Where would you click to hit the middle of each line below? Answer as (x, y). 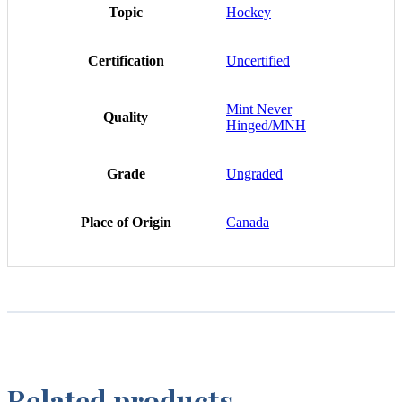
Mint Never (259, 109)
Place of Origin (126, 223)
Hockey (249, 13)
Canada (248, 223)
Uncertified (258, 61)
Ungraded (254, 174)
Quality (126, 118)
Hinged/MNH (266, 126)
